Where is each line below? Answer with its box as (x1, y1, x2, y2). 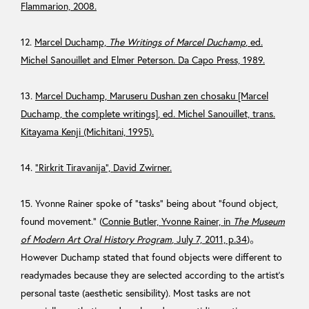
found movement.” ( (21, 215, 102, 228)
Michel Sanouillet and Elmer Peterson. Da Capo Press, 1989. (21, 53, 265, 66)
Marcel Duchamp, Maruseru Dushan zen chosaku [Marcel (35, 89, 268, 102)
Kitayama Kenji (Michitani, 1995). (21, 125, 154, 138)
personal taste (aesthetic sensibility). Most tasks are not (21, 286, 250, 299)
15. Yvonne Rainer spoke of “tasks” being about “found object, (21, 197, 278, 210)
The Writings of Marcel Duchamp (109, 35, 246, 48)
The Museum (233, 215, 285, 228)
